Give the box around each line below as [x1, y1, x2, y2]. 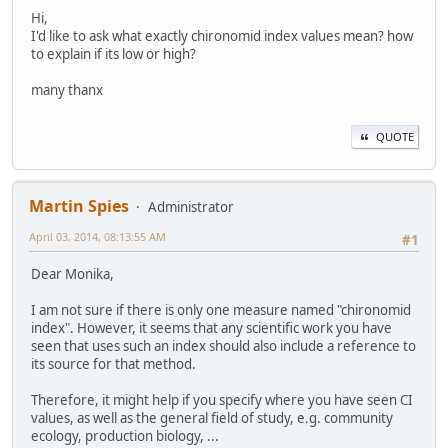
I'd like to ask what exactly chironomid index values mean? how [31, 26, 413, 45]
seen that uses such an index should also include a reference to [31, 337, 416, 356]
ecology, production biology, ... [31, 427, 219, 446]
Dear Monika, [31, 265, 114, 284]
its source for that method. [31, 355, 196, 374]
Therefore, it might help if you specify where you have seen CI [31, 391, 413, 410]
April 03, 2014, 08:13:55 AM [29, 229, 166, 245]
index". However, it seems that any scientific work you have [31, 319, 392, 338]
